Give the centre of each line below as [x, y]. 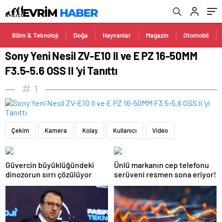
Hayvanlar [117, 35]
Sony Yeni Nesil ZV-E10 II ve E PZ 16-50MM [101, 55]
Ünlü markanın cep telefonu [162, 165]
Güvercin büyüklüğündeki [50, 165]
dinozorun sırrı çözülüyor [49, 174]
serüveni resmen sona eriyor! [165, 174]
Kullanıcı [125, 130]
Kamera [56, 130]
